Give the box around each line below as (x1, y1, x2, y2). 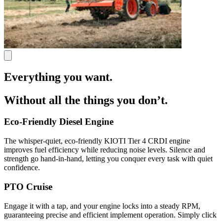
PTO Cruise (4, 181, 52, 192)
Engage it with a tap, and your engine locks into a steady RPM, (4, 201, 200, 210)
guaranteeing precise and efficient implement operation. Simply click (4, 210, 217, 219)
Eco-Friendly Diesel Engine (4, 116, 113, 127)
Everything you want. (4, 70, 112, 83)
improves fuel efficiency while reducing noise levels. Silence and (4, 146, 205, 154)
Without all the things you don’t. (4, 93, 168, 107)
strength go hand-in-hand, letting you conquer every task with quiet (4, 154, 213, 163)
